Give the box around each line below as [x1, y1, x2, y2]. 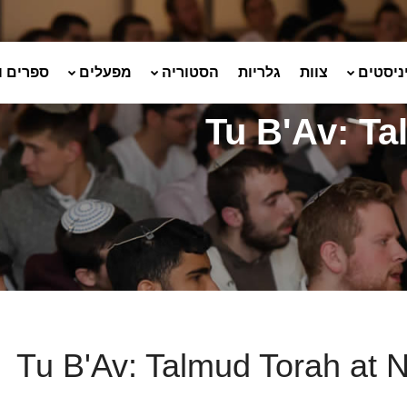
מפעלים [79, 65, 132, 80]
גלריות [238, 65, 281, 80]
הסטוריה [162, 65, 219, 80]
